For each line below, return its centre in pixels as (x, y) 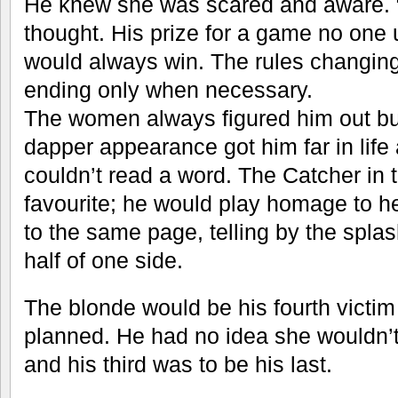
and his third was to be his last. (178, 364)
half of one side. (103, 260)
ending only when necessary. (168, 89)
